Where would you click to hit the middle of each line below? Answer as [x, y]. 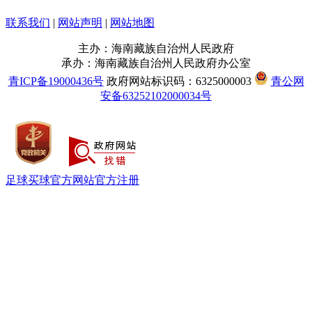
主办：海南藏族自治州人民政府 [156, 48]
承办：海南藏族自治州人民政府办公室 [156, 63]
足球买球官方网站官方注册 [72, 180]
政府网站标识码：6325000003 [179, 81]
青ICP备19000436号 [56, 81]
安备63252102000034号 [156, 95]
